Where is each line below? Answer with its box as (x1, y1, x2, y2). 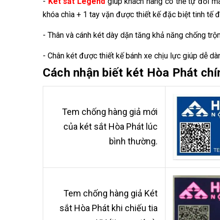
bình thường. (109, 136, 158, 146)
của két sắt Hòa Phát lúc (63, 121, 158, 132)
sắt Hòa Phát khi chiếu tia (59, 203, 158, 213)
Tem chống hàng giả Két (63, 188, 158, 198)
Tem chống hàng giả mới (62, 107, 158, 117)
